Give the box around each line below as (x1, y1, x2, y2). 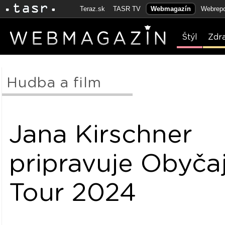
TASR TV (113, 5, 141, 13)
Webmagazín (151, 5, 191, 13)
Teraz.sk (80, 5, 105, 13)
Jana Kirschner (9, 122, 193, 148)
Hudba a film (7, 76, 102, 90)
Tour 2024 (9, 180, 137, 206)
